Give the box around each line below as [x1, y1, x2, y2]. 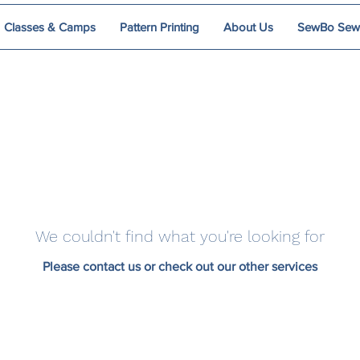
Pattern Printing [120, 20, 199, 34]
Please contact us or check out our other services [43, 260, 317, 273]
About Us [223, 20, 273, 34]
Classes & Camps [4, 20, 96, 34]
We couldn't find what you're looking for [35, 227, 325, 246]
